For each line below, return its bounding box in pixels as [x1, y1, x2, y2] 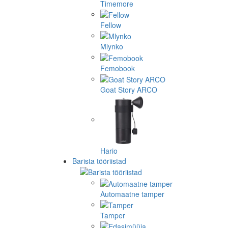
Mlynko [100, 41, 123, 52]
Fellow [100, 19, 121, 30]
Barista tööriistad [72, 155, 126, 166]
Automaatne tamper [100, 188, 164, 199]
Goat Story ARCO [100, 84, 157, 95]
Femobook [100, 63, 135, 73]
